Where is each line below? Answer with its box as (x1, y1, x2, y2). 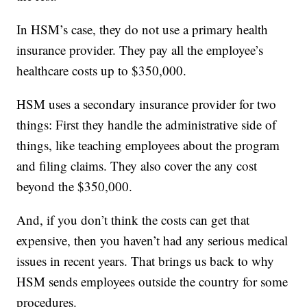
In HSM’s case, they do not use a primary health (16, 21, 269, 38)
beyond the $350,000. (16, 177, 133, 195)
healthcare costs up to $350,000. (16, 62, 187, 79)
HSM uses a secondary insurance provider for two (16, 95, 277, 113)
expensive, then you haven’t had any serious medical (16, 232, 288, 249)
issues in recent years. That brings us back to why (16, 252, 275, 270)
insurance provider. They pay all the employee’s (16, 41, 264, 59)
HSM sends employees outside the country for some (16, 273, 288, 291)
